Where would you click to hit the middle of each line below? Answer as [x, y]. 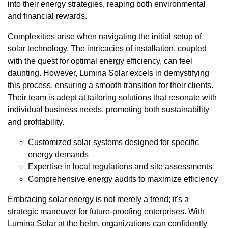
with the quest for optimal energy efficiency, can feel [100, 61]
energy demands [58, 155]
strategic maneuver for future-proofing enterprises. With [106, 212]
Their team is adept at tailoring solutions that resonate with [112, 98]
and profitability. [36, 122]
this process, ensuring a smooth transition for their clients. [110, 85]
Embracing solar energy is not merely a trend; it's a [98, 199]
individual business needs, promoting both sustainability [108, 110]
